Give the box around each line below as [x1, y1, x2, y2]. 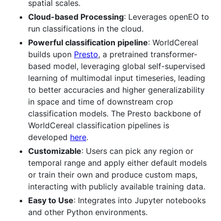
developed [28, 132, 70, 142]
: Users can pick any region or [81, 146, 193, 156]
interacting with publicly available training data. [28, 181, 205, 191]
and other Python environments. [28, 207, 147, 217]
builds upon [28, 49, 74, 59]
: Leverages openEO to [124, 11, 209, 22]
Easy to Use [28, 195, 74, 205]
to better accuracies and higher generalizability [28, 84, 205, 95]
